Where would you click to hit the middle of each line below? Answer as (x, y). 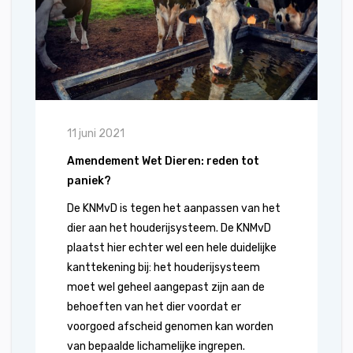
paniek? (89, 181)
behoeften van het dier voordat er (154, 307)
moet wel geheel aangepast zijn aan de (166, 287)
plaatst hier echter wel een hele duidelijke (172, 248)
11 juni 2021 (96, 134)
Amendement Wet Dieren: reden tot (163, 161)
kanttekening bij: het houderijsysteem (163, 268)
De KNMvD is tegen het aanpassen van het (174, 208)
